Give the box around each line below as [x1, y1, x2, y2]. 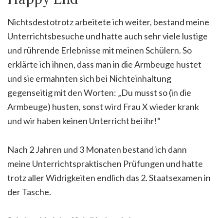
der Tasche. [7, 186, 51, 197]
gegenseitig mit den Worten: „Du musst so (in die [7, 87, 191, 98]
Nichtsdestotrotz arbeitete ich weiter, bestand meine [7, 16, 209, 27]
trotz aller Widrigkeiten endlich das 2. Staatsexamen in [7, 172, 211, 183]
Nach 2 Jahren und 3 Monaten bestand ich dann [7, 144, 187, 155]
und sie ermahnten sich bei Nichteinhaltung [7, 73, 171, 84]
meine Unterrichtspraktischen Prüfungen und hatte [7, 158, 203, 169]
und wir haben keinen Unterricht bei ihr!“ [7, 115, 161, 126]
